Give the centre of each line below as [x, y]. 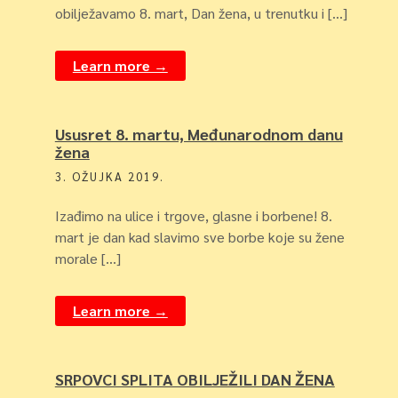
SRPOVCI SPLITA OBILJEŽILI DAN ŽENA [195, 379]
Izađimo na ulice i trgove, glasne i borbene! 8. [193, 215]
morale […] [88, 258]
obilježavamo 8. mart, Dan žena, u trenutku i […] [201, 13]
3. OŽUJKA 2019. [109, 176]
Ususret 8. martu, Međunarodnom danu [199, 134]
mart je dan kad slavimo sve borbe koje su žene [199, 237]
